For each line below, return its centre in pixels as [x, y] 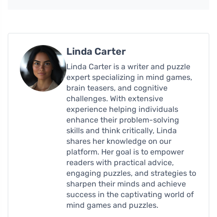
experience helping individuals [122, 109]
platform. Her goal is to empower [125, 152]
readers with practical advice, [120, 162]
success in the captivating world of [130, 194]
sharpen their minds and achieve [126, 184]
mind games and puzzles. [112, 205]
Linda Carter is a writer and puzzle [128, 66]
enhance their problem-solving [123, 120]
